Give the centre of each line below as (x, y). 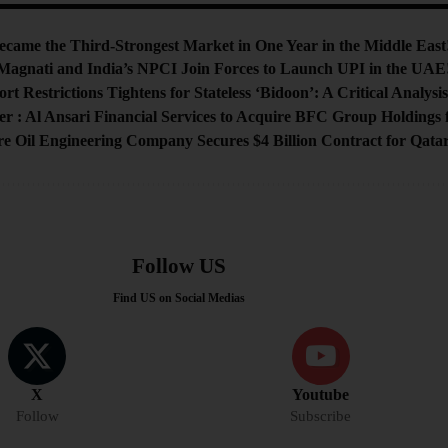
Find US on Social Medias (179, 297)
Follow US (179, 265)
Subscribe (321, 415)
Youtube (321, 394)
